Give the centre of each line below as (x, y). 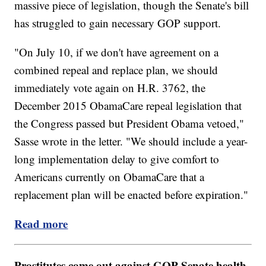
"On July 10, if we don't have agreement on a (117, 52)
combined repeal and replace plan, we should (116, 69)
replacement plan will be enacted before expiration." (132, 194)
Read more (41, 223)
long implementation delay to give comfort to (117, 159)
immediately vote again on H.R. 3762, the (110, 87)
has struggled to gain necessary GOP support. (118, 23)
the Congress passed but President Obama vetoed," (129, 123)
